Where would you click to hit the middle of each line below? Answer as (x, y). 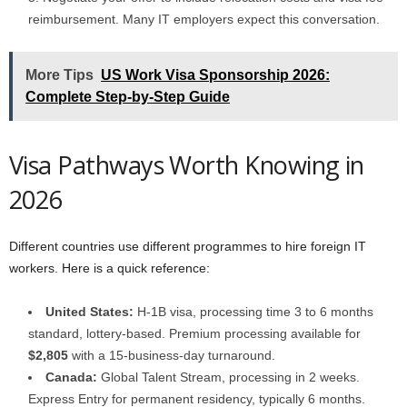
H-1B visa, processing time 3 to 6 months (253, 312)
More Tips (60, 75)
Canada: (71, 377)
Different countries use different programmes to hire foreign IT (188, 246)
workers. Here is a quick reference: (109, 268)
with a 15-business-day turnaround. (172, 355)
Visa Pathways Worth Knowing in (187, 165)
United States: (89, 312)
